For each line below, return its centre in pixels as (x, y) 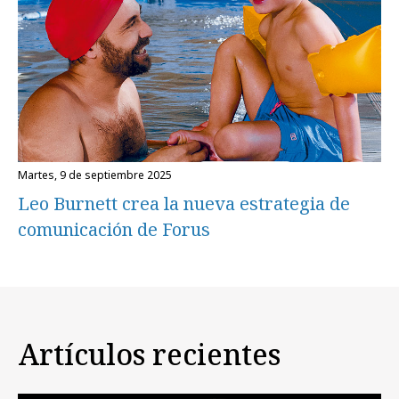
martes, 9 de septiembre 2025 (100, 175)
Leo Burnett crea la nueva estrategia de (184, 204)
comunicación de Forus (114, 230)
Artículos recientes (149, 354)
